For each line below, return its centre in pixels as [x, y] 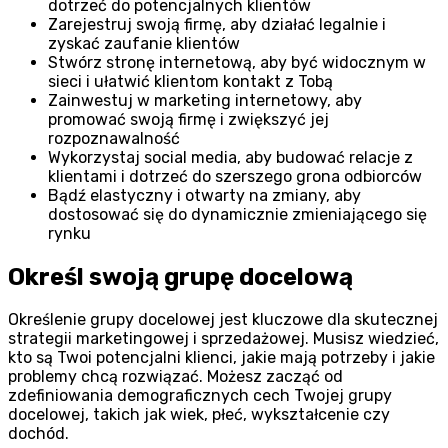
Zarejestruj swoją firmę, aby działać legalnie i [217, 24]
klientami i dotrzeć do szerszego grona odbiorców [235, 176]
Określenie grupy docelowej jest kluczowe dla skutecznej [223, 320]
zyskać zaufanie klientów [144, 43]
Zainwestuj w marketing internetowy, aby [205, 100]
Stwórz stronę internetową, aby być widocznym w [237, 62]
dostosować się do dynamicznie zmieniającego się [237, 214]
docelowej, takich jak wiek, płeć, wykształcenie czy [199, 415]
